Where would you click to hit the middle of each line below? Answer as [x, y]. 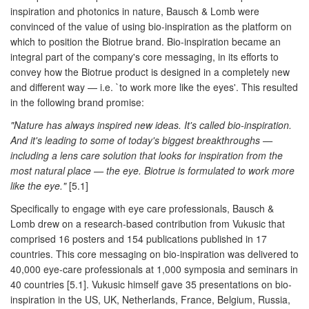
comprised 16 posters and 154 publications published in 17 [139, 238]
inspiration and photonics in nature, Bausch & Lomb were [135, 11]
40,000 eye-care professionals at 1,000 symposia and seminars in [154, 269]
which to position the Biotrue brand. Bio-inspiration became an [146, 41]
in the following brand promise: [77, 102]
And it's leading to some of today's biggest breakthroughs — [141, 140]
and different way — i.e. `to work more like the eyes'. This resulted [154, 87]
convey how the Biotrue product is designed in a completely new [150, 71]
